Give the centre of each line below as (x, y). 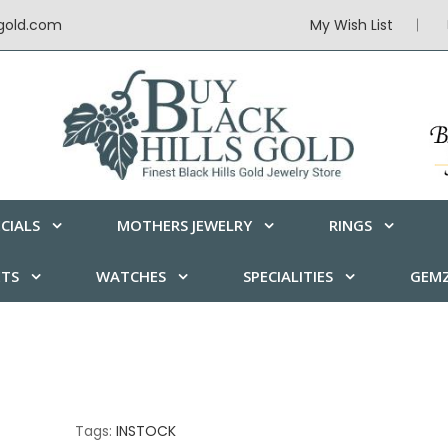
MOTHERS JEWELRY (184, 225)
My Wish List (351, 25)
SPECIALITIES (288, 276)
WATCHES (131, 276)
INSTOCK (145, 431)
